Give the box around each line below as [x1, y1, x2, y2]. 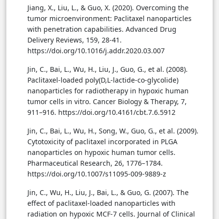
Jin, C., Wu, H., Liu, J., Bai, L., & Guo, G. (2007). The [27, 188, 189, 197]
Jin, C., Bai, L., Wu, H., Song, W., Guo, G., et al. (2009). [27, 126, 198, 136]
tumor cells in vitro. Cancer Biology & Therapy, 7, [27, 97, 187, 107]
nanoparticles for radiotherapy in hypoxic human [27, 86, 189, 96]
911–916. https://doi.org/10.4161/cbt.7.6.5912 [27, 108, 175, 117]
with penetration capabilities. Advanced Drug [27, 24, 176, 34]
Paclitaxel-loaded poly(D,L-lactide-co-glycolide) [27, 75, 178, 85]
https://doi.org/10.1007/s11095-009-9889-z [27, 169, 166, 179]
